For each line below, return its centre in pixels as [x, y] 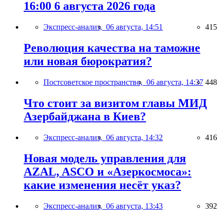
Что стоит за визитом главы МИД [115, 103]
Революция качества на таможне [112, 48]
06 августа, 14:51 [134, 27]
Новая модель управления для [105, 158]
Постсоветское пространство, [95, 82]
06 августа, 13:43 [134, 206]
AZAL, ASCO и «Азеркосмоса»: [108, 171]
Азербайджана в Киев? [85, 116]
